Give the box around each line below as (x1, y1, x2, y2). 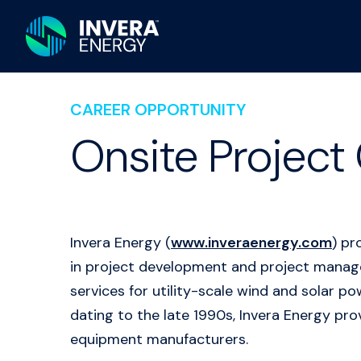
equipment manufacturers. (70, 330, 248, 349)
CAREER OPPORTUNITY (70, 99, 246, 120)
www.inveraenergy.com (171, 233, 332, 252)
